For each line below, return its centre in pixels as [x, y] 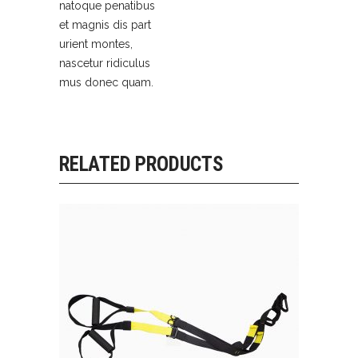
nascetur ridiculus [105, 64]
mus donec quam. [106, 83]
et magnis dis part [105, 25]
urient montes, [96, 44]
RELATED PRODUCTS [141, 165]
